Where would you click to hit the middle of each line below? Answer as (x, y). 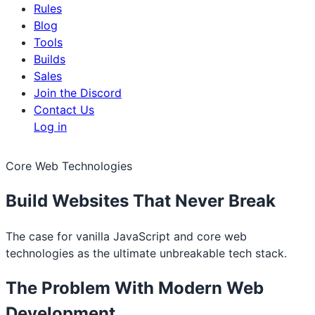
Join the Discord (78, 93)
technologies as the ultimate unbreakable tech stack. (146, 253)
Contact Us (64, 110)
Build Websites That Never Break (141, 200)
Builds (50, 59)
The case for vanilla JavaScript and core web (126, 236)
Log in (50, 127)
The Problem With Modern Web (135, 288)
